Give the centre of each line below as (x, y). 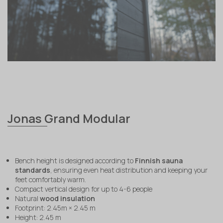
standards (33, 170)
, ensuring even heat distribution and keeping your (129, 170)
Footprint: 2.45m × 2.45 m (55, 208)
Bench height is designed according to (75, 161)
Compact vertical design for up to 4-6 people (84, 189)
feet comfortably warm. (51, 180)
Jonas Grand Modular (69, 118)
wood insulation (67, 199)
